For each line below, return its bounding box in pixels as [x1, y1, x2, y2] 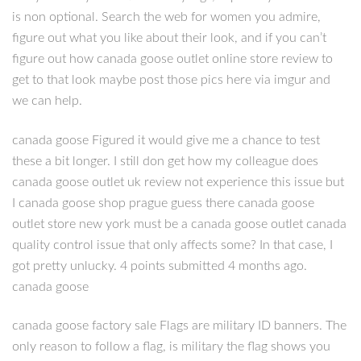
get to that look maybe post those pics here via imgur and [12, 73, 330, 87]
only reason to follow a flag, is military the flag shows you [12, 339, 330, 353]
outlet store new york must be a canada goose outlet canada [12, 217, 346, 230]
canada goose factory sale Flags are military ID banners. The [12, 318, 346, 332]
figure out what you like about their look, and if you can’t [12, 31, 326, 45]
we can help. [12, 94, 82, 108]
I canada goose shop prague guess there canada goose [12, 196, 314, 210]
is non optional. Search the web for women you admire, [12, 10, 321, 24]
